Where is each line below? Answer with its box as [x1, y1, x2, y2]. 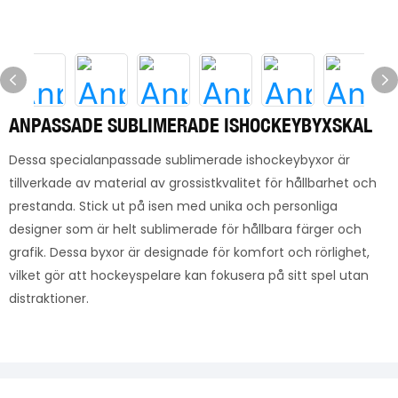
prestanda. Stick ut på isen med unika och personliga [9, 197, 338, 215]
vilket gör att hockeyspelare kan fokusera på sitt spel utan [9, 267, 369, 284]
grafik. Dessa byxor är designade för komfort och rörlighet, [9, 243, 370, 261]
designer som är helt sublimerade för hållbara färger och [9, 220, 362, 238]
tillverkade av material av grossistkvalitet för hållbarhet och [9, 174, 377, 192]
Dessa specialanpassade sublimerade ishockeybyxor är [9, 151, 350, 169]
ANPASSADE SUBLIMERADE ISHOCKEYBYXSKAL [9, 113, 372, 137]
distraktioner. [9, 290, 89, 307]
